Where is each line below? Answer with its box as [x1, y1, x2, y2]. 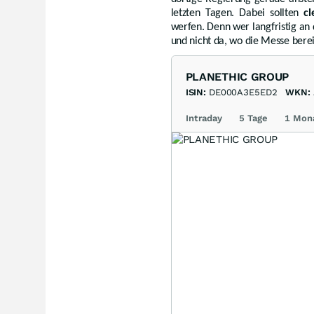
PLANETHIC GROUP [185, 69, 289, 83]
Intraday [185, 112, 222, 123]
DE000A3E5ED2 [209, 86, 278, 97]
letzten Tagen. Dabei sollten [170, 7, 304, 19]
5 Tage [238, 112, 268, 123]
